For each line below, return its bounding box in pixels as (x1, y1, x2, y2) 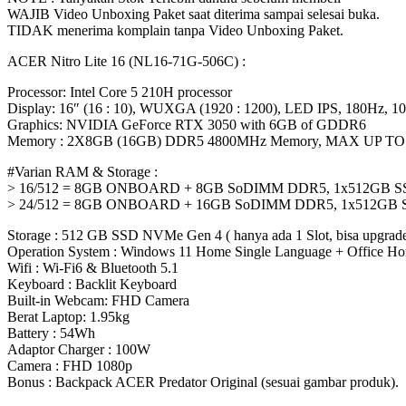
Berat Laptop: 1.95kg (7, 308, 130, 324)
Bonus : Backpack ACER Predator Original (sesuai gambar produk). (7, 373, 399, 390)
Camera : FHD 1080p (7, 357, 132, 373)
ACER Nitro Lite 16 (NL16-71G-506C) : (7, 53, 246, 69)
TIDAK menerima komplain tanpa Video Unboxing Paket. (7, 22, 343, 38)
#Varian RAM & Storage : (7, 163, 158, 179)
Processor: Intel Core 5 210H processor (7, 83, 232, 100)
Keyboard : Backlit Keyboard (7, 275, 177, 292)
